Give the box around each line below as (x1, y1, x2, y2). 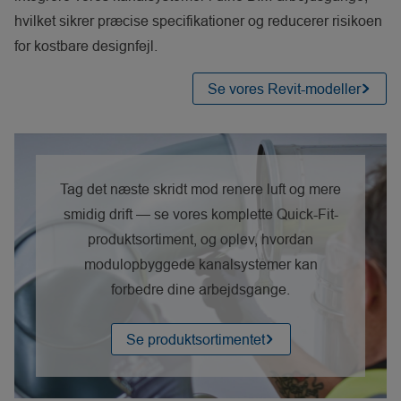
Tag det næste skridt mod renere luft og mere (60, 181, 341, 197)
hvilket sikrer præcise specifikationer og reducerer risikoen (14, 13, 382, 29)
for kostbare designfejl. (14, 38, 158, 54)
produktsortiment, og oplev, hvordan (88, 231, 313, 247)
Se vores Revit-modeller (208, 81, 361, 97)
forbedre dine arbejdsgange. (111, 281, 290, 297)
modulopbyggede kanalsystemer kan (83, 256, 318, 272)
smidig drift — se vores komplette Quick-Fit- (63, 206, 338, 222)
